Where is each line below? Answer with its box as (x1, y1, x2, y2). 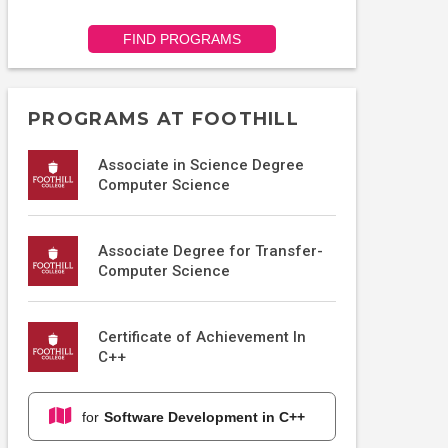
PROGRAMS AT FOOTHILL (28, 108, 299, 131)
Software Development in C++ (104, 408, 305, 425)
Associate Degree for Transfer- (98, 242, 323, 261)
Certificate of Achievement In (98, 328, 306, 347)
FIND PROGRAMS (122, 31, 242, 48)
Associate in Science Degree (98, 156, 304, 175)
